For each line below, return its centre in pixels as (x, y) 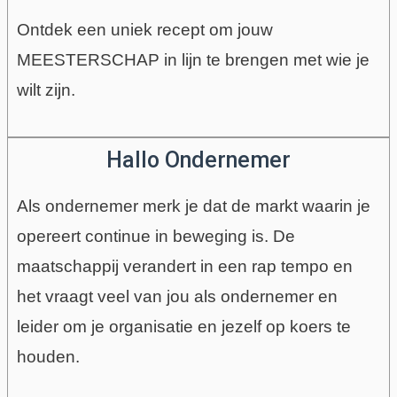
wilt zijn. (46, 90)
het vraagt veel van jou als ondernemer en (177, 297)
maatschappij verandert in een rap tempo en (184, 267)
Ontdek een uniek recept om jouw (144, 29)
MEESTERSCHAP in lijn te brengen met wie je (193, 59)
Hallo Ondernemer (198, 160)
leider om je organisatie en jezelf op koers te (183, 327)
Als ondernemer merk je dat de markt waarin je (193, 206)
